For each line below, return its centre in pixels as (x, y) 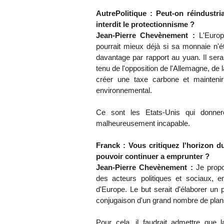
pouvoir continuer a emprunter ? (153, 156)
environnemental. (124, 90)
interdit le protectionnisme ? (145, 24)
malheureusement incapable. (143, 123)
